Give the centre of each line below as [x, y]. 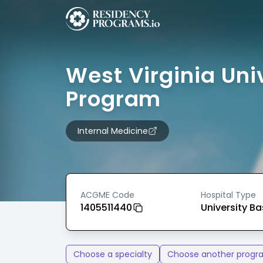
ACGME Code [107, 195]
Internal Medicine [113, 131]
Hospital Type [228, 195]
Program [114, 99]
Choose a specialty [113, 254]
